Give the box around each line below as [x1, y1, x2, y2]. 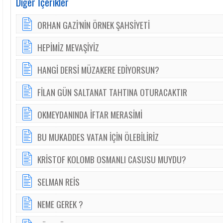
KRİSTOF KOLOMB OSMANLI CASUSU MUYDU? [37, 153, 186, 166]
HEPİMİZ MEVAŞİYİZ [37, 41, 99, 54]
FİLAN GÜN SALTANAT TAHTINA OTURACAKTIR [37, 86, 187, 99]
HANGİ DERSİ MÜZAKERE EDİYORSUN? [37, 63, 159, 76]
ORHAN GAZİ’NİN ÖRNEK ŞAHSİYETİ [37, 18, 150, 31]
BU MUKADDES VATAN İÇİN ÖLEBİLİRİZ [37, 130, 159, 143]
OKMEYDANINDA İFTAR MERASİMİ [37, 108, 142, 121]
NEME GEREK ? [37, 198, 83, 211]
